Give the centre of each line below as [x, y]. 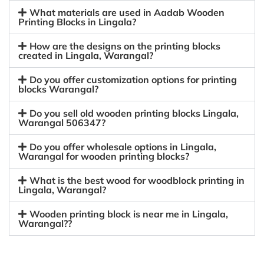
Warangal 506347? [62, 123]
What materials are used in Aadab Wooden [127, 12]
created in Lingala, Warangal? [86, 55]
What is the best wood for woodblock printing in [137, 180]
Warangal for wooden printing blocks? [104, 156]
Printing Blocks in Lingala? [77, 22]
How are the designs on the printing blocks [125, 46]
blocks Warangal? [58, 89]
